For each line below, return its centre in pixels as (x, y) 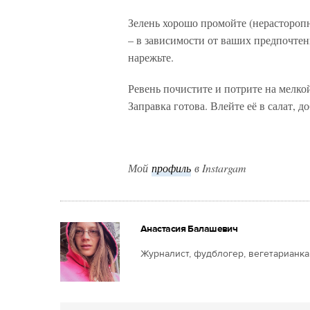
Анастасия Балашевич (189, 229)
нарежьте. (151, 57)
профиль (171, 168)
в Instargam (220, 168)
